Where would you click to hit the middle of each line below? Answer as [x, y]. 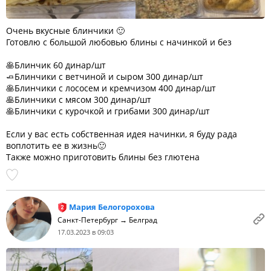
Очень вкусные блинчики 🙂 [65, 31]
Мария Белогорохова [112, 207]
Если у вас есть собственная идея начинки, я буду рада [122, 134]
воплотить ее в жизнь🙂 [56, 145]
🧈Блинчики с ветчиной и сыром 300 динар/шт [105, 77]
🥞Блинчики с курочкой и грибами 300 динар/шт [108, 111]
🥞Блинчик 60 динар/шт [56, 65]
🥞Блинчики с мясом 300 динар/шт [79, 100]
